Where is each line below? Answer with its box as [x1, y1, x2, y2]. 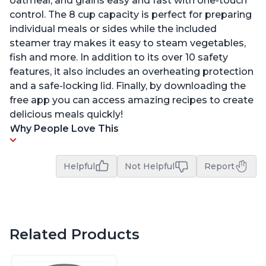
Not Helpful [125, 161, 175, 172]
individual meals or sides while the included [9, 23, 217, 35]
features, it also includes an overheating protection [9, 66, 254, 78]
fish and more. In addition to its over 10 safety [9, 52, 228, 64]
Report [204, 161, 235, 172]
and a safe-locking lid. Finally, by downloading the [9, 80, 246, 92]
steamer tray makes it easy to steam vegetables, [9, 37, 246, 49]
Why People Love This [9, 123, 119, 135]
